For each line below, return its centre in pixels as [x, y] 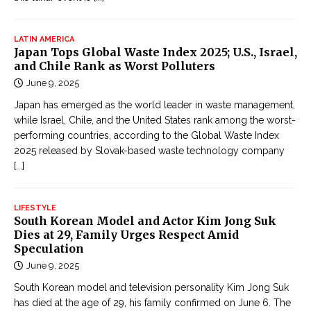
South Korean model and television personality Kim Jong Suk [151, 288]
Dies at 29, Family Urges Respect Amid [126, 235]
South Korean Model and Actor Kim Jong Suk [145, 221]
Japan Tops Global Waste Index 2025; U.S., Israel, [155, 52]
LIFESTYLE [35, 208]
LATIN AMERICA [44, 40]
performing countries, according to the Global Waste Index [146, 136]
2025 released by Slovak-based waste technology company [149, 151]
